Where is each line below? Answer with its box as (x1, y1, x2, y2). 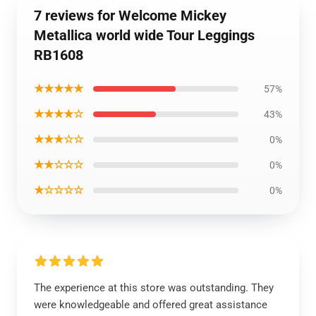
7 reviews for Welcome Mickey (34, 7, 226, 24)
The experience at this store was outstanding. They (34, 281, 274, 294)
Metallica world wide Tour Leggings (34, 27, 255, 44)
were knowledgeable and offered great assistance (34, 298, 267, 311)
